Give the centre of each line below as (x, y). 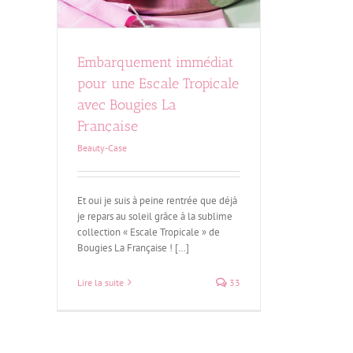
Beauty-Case (102, 147)
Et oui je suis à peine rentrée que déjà (157, 200)
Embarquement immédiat (155, 62)
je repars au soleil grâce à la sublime (155, 216)
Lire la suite (100, 282)
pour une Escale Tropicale (158, 83)
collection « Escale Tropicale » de (149, 232)
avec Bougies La (127, 104)
